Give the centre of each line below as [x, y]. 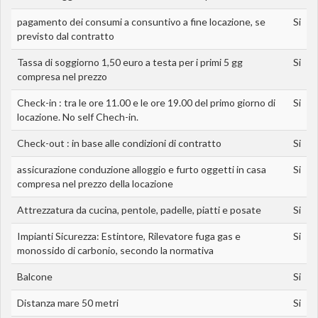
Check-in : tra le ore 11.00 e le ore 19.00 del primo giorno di [146, 102]
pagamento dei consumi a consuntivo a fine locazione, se [141, 21]
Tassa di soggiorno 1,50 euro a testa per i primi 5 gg [130, 62]
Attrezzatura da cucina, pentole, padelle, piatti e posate [139, 209]
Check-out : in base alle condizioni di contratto [119, 143]
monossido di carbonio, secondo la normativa [115, 250]
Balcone [35, 276]
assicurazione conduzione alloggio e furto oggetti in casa [142, 169]
